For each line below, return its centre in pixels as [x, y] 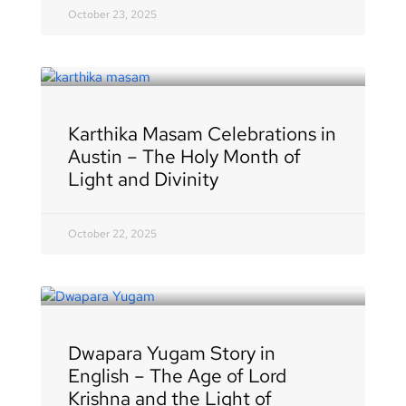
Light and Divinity [143, 179]
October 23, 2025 [112, 14]
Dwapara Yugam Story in [171, 353]
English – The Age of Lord [177, 375]
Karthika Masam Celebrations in [202, 133]
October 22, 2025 [112, 233]
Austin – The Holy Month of [184, 156]
